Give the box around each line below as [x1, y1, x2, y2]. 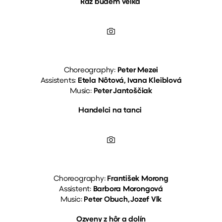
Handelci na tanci [78, 107, 144, 115]
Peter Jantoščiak [93, 87, 152, 95]
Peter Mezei [117, 66, 159, 74]
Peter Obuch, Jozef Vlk [84, 196, 162, 204]
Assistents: [40, 77, 78, 85]
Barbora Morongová [93, 186, 163, 194]
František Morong [107, 175, 168, 183]
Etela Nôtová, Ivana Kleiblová [77, 77, 182, 85]
